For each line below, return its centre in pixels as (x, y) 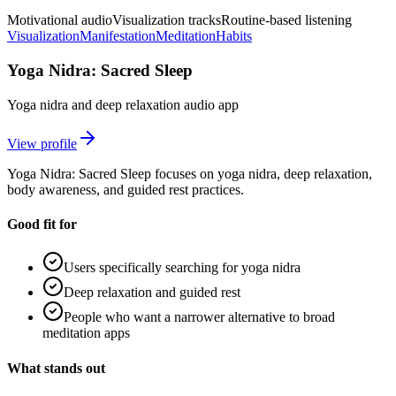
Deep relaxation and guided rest (152, 293)
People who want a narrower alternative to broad (199, 317)
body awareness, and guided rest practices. (126, 189)
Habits (234, 36)
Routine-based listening (286, 20)
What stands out (56, 368)
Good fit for (42, 225)
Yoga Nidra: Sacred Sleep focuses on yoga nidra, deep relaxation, (190, 173)
